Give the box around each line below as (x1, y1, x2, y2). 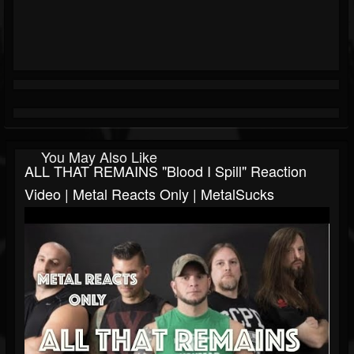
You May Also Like (41, 146, 157, 168)
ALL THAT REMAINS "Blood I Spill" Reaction (24, 160, 307, 182)
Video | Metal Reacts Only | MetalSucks (24, 183, 274, 205)
